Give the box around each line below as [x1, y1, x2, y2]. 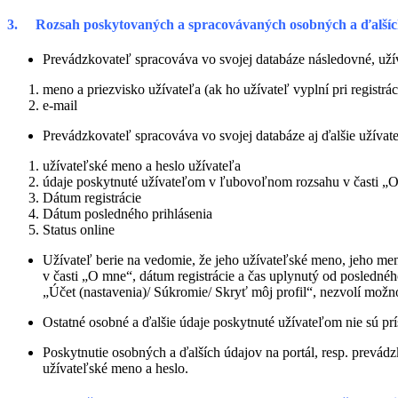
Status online [43, 222, 115, 238]
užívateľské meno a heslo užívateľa [43, 158, 241, 174]
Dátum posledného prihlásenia [43, 206, 212, 222]
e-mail [43, 98, 77, 114]
